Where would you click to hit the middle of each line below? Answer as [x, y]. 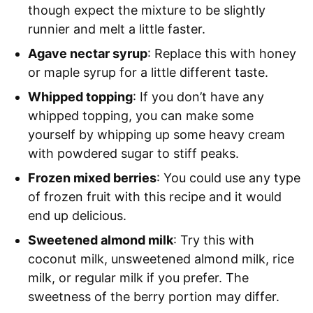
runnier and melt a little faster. [117, 29]
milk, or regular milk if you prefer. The [138, 277]
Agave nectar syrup [88, 53]
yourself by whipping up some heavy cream [156, 134]
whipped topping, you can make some [141, 115]
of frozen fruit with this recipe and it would [155, 196]
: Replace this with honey [222, 53]
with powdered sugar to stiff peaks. [133, 153]
